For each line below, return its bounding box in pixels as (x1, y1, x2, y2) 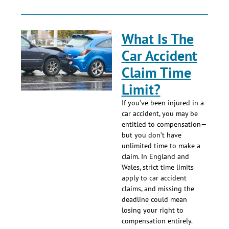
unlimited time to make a (121, 141, 200, 151)
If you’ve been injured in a (121, 98, 204, 108)
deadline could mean (121, 195, 187, 204)
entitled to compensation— (121, 120, 207, 129)
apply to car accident (121, 173, 187, 183)
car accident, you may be (121, 109, 198, 119)
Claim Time (121, 63, 191, 82)
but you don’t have (121, 130, 181, 140)
